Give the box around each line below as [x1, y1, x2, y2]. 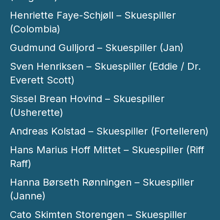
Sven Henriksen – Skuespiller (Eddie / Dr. [10, 60, 201, 73]
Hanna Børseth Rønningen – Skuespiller [10, 176, 194, 189]
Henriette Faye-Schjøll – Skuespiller [10, 9, 176, 22]
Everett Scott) [10, 74, 75, 86]
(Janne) [10, 190, 46, 202]
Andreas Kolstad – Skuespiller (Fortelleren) [10, 125, 209, 137]
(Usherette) [10, 107, 63, 119]
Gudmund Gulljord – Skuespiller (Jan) [10, 42, 184, 54]
